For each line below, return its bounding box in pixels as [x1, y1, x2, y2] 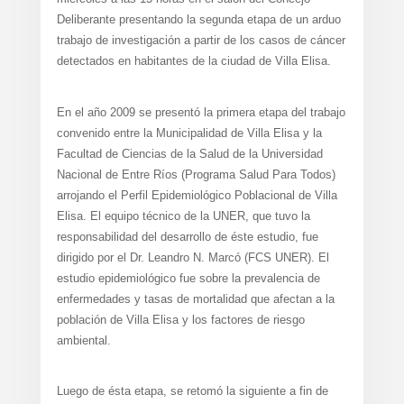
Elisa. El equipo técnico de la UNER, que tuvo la [56, 208, 310, 223]
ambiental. [56, 333, 111, 347]
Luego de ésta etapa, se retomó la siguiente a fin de [56, 384, 328, 399]
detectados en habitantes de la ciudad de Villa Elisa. [56, 54, 331, 69]
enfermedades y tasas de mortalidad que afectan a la [56, 291, 335, 306]
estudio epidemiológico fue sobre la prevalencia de [56, 271, 320, 285]
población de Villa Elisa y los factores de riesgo [56, 312, 305, 326]
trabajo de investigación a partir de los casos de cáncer [56, 33, 345, 48]
